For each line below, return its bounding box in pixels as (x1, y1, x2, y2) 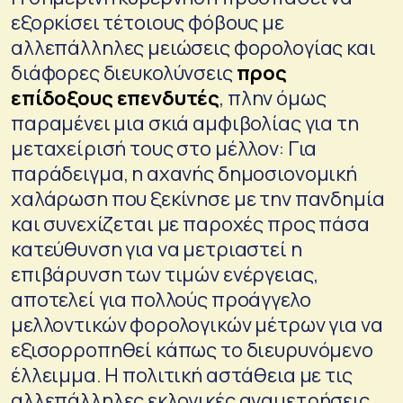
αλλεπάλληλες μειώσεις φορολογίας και (11, 33, 376, 61)
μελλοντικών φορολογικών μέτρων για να (11, 310, 383, 338)
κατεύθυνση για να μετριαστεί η (11, 235, 302, 263)
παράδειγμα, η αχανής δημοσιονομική (11, 159, 357, 187)
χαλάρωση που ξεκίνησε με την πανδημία (11, 184, 385, 212)
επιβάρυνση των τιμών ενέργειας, (11, 260, 318, 288)
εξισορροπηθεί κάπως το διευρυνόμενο (11, 336, 373, 363)
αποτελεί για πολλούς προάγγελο (11, 285, 311, 313)
